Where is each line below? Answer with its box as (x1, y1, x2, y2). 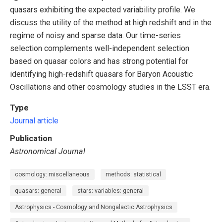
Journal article (10, 115, 58, 125)
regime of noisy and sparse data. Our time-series (10, 30, 181, 40)
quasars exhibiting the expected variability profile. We (10, 4, 195, 14)
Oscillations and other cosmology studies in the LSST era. (10, 82, 211, 92)
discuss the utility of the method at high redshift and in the (10, 17, 212, 27)
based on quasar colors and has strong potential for (10, 56, 188, 66)
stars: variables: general (77, 187, 144, 195)
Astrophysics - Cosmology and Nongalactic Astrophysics (15, 204, 172, 211)
